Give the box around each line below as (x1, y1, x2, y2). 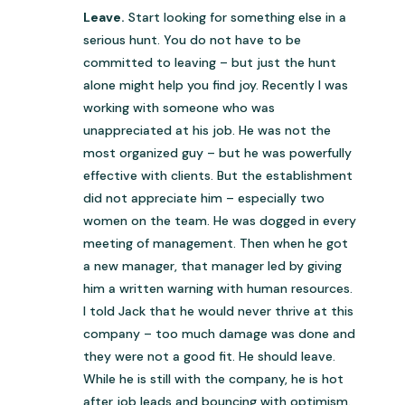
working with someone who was (83, 99, 276, 117)
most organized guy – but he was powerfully (83, 145, 353, 162)
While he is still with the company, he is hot (83, 371, 344, 388)
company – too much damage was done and (83, 325, 356, 343)
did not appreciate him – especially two (83, 190, 325, 207)
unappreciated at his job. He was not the (83, 122, 332, 139)
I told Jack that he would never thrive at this (83, 303, 354, 320)
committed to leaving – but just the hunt (83, 54, 337, 71)
